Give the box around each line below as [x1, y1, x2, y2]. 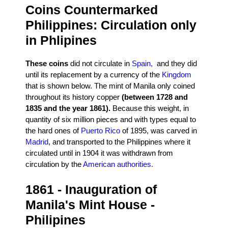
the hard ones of [25, 126, 81, 135]
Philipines [25, 212, 85, 227]
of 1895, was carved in [120, 126, 197, 135]
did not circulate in [68, 59, 132, 68]
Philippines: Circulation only [25, 18, 196, 33]
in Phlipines [25, 33, 97, 48]
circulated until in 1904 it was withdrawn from [25, 149, 173, 158]
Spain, [132, 59, 153, 68]
